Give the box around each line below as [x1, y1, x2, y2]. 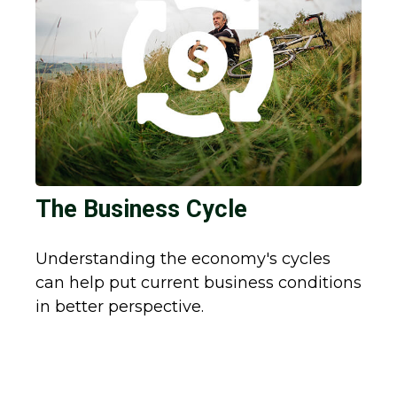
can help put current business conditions [35, 273, 362, 293]
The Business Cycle [35, 195, 247, 224]
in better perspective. [35, 297, 204, 317]
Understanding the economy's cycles [35, 249, 331, 269]
